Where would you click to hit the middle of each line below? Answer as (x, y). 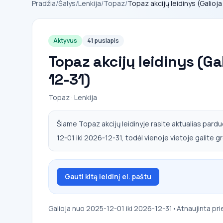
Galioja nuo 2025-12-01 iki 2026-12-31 (110, 208)
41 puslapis (103, 41)
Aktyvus (65, 41)
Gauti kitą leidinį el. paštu (108, 176)
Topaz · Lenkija (73, 97)
